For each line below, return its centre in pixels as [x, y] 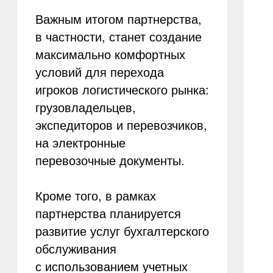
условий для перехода [99, 72]
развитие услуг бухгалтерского [122, 231]
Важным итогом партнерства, [118, 19]
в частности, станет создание [118, 36]
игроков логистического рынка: [122, 89]
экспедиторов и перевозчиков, [121, 125]
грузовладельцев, [85, 107]
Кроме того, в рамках [95, 195]
